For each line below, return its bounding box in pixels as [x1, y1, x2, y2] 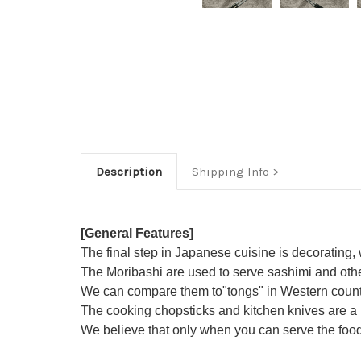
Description [95, 164, 162, 180]
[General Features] [81, 226, 193, 241]
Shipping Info [191, 164, 269, 180]
